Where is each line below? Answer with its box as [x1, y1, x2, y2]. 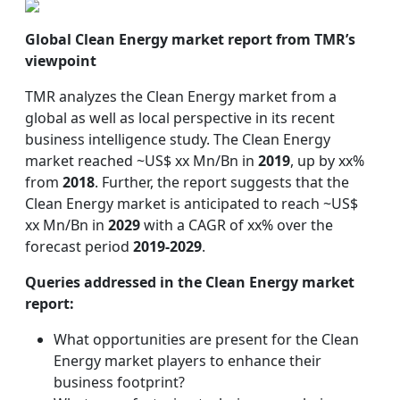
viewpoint [25, 51, 96, 71]
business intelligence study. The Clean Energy [25, 129, 330, 149]
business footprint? [54, 372, 185, 392]
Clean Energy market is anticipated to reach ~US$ [25, 194, 358, 213]
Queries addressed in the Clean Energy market [25, 272, 354, 292]
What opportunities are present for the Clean [54, 329, 359, 349]
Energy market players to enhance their [54, 351, 321, 371]
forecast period [25, 237, 133, 256]
